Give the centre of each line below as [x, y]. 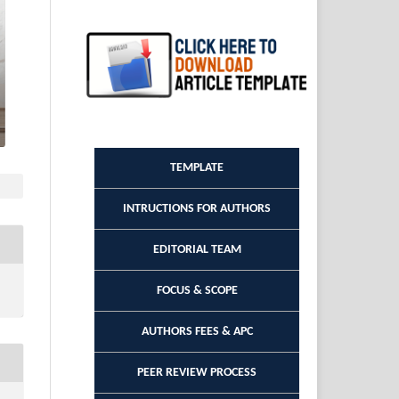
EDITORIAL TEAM [197, 249]
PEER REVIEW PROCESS [197, 372]
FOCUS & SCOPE [197, 290]
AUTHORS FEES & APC [197, 331]
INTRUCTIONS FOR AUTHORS [197, 208]
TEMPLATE [197, 167]
